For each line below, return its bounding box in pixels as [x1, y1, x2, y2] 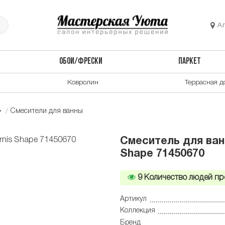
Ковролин [67, 79, 98, 86]
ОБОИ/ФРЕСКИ [59, 57, 102, 66]
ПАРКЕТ [178, 57, 201, 66]
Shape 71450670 [120, 149, 204, 159]
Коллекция [120, 207, 155, 214]
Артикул [120, 195, 147, 202]
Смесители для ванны [10, 107, 83, 115]
